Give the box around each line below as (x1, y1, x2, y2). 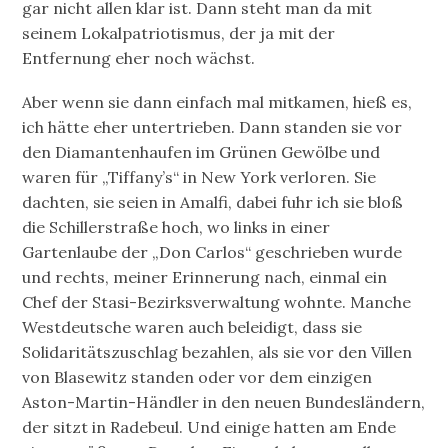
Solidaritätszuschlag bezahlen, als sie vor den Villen (22, 341, 413, 362)
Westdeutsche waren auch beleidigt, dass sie (22, 316, 363, 337)
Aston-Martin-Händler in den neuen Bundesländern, (22, 391, 426, 412)
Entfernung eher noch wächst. (22, 47, 256, 68)
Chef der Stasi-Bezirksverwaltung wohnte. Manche (22, 291, 412, 312)
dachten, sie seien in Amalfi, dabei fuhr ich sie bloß (22, 191, 404, 212)
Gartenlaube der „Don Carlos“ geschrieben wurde (22, 241, 403, 262)
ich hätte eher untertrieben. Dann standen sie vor (22, 116, 403, 137)
